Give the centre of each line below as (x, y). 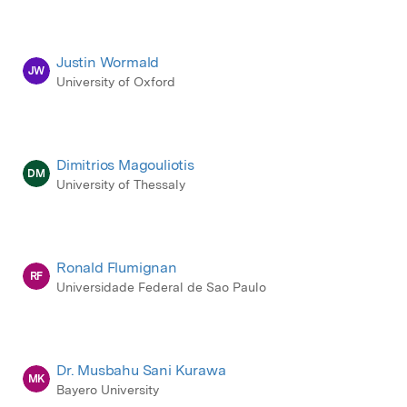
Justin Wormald (108, 63)
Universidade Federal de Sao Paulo (161, 288)
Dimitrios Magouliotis (125, 165)
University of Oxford (116, 82)
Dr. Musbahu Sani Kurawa (141, 371)
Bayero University (108, 390)
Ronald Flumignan (117, 268)
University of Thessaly (121, 185)
